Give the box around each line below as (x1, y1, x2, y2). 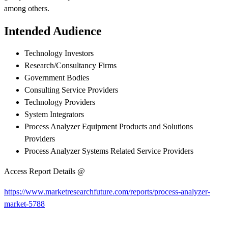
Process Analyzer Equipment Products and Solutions (24, 122, 193, 131)
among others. (4, 4, 49, 13)
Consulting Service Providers (24, 85, 118, 95)
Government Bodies (24, 73, 89, 82)
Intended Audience (4, 24, 102, 38)
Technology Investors (24, 49, 94, 58)
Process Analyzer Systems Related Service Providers (24, 147, 193, 156)
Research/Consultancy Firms (24, 61, 117, 70)
